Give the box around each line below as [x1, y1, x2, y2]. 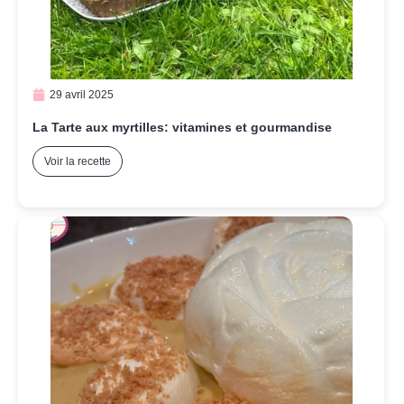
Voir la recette [44, 155, 111, 169]
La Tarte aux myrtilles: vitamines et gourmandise [32, 120, 332, 135]
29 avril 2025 [50, 88, 114, 102]
